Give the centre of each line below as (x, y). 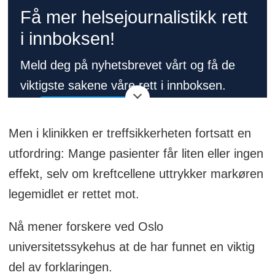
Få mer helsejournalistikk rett (134, 17)
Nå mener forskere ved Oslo (86, 227)
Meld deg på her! (91, 105)
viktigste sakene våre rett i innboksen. (123, 85)
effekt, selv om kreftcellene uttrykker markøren (136, 174)
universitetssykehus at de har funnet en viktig (131, 247)
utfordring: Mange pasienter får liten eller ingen (136, 154)
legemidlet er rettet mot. (74, 194)
